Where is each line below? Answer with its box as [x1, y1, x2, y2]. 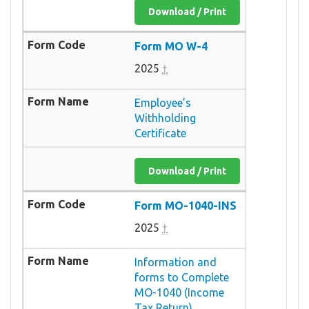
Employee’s [134, 96, 191, 109]
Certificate [134, 126, 186, 139]
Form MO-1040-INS [134, 199, 237, 212]
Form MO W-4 [134, 39, 208, 52]
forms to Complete [134, 270, 229, 283]
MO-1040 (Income [134, 286, 224, 299]
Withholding [134, 111, 196, 124]
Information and [134, 255, 217, 268]
